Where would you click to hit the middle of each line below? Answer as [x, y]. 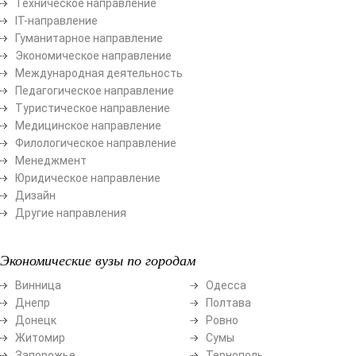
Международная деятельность [99, 73]
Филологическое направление [96, 143]
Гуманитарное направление [89, 38]
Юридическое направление [88, 178]
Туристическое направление [93, 108]
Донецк [36, 320]
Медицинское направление [88, 125]
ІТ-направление [56, 20]
